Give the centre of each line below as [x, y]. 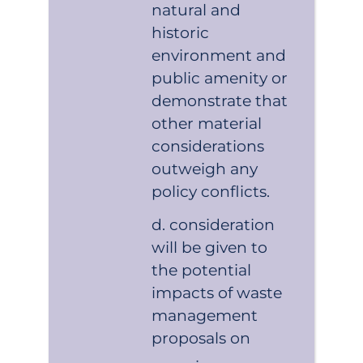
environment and [219, 55]
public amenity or [220, 78]
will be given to [210, 248]
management [205, 316]
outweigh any [205, 169]
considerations [208, 146]
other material [207, 123]
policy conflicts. [211, 191]
